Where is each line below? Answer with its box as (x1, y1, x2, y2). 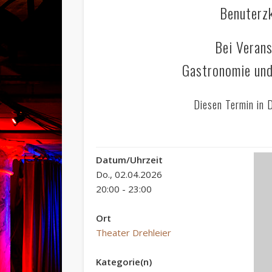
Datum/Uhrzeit (96, 153, 163, 166)
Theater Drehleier (96, 226, 172, 239)
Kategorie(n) (96, 255, 152, 268)
